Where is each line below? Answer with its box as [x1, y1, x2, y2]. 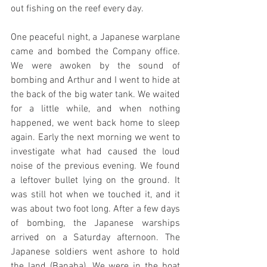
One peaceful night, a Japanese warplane [11, 31, 180, 44]
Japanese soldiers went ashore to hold [11, 246, 180, 258]
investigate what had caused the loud [11, 145, 180, 158]
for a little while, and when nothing [11, 103, 180, 115]
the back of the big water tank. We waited [11, 88, 180, 101]
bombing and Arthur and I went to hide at [11, 74, 180, 86]
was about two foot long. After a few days [11, 203, 180, 215]
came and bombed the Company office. [11, 45, 180, 58]
